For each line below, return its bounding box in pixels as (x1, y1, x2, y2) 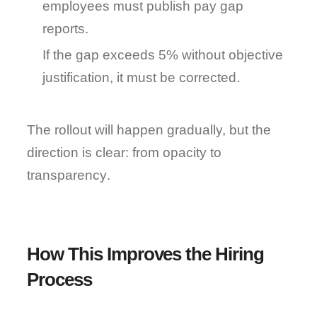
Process (27, 269, 92, 290)
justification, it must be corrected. (42, 70, 241, 85)
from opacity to (132, 145, 222, 160)
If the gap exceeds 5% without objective (42, 47, 284, 62)
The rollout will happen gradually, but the (27, 122, 272, 137)
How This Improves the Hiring (27, 243, 264, 265)
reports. (42, 21, 89, 36)
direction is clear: (27, 145, 133, 160)
